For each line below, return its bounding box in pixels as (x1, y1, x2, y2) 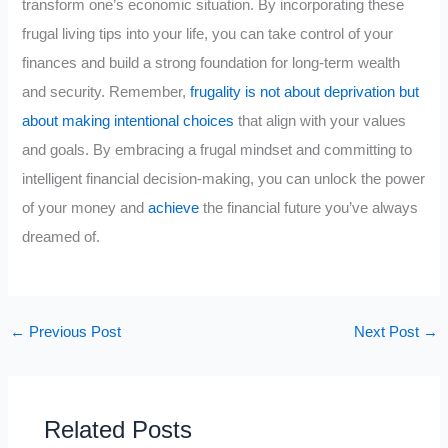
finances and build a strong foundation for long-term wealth (22, 55, 401, 72)
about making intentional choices (22, 113, 235, 130)
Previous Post (24, 323, 121, 340)
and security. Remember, (22, 84, 191, 101)
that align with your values (234, 113, 407, 130)
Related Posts (44, 417, 193, 444)
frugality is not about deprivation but (190, 84, 420, 101)
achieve (148, 200, 200, 217)
